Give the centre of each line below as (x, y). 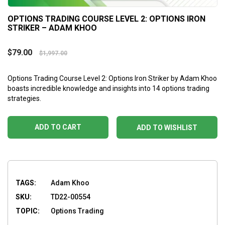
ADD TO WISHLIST (167, 127)
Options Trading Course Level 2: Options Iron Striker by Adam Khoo (112, 78)
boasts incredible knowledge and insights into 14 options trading (108, 88)
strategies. (24, 98)
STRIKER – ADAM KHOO (52, 28)
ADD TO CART (58, 127)
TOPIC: (28, 211)
